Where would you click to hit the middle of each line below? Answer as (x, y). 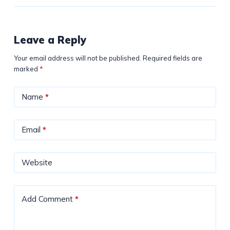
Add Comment (47, 199)
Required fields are (172, 58)
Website (37, 163)
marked (26, 69)
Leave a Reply (50, 40)
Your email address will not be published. (77, 58)
